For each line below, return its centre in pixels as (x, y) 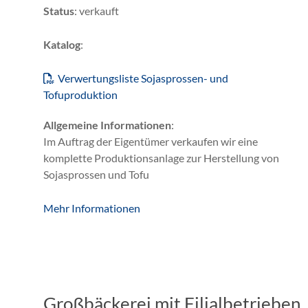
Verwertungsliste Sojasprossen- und (143, 78)
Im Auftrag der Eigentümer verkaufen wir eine (151, 141)
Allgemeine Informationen (107, 124)
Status (59, 10)
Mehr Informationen (92, 208)
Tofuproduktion (80, 94)
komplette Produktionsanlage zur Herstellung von (161, 157)
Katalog (62, 44)
